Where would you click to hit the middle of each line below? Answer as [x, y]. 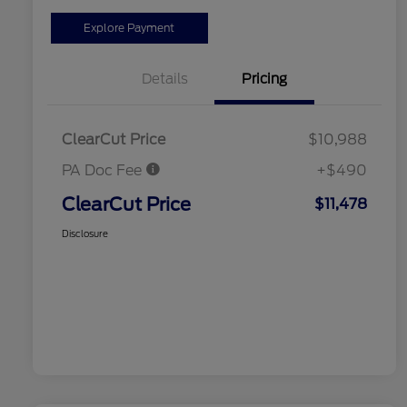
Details [164, 79]
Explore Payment [129, 28]
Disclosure [85, 234]
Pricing [264, 79]
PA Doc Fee [104, 171]
